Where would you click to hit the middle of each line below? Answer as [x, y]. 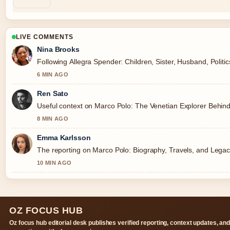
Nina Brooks [58, 50]
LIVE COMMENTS [45, 37]
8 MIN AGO [53, 119]
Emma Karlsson [64, 138]
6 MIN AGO [53, 75]
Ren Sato [53, 94]
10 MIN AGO [54, 163]
